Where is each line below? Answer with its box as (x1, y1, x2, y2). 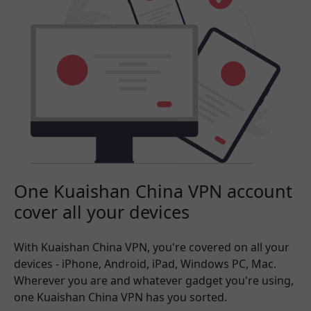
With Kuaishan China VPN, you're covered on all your (14, 239, 289, 255)
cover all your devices (14, 199, 190, 224)
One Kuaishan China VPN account (14, 178, 292, 203)
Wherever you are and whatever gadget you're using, (14, 272, 294, 288)
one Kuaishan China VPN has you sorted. (14, 289, 227, 305)
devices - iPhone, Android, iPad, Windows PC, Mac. (14, 255, 276, 271)
